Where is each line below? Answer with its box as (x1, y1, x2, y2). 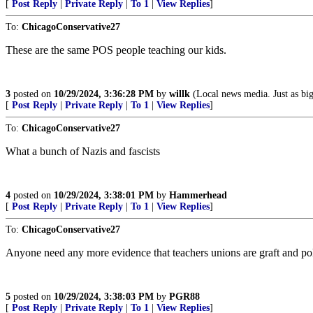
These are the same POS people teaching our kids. (6, 44, 226, 56)
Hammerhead (169, 190, 227, 201)
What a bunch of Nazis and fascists (6, 145, 160, 157)
